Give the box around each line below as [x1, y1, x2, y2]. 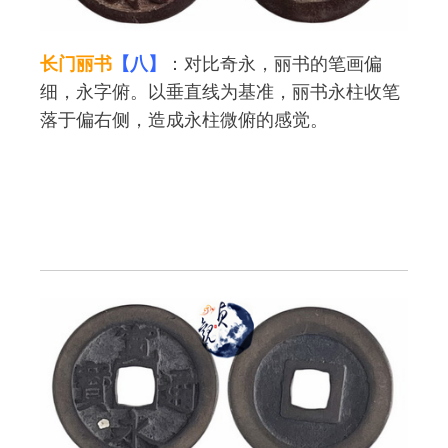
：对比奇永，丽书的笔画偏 [166, 51, 382, 75]
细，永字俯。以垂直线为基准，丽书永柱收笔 [40, 79, 400, 103]
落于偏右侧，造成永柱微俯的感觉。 [40, 107, 328, 131]
